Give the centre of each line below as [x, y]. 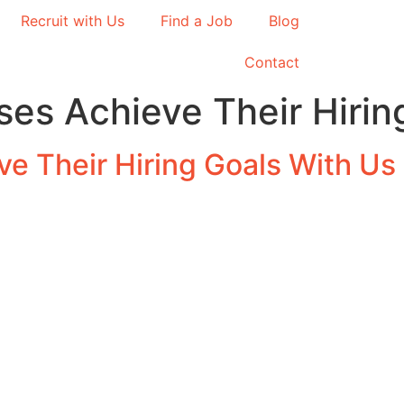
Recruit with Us [72, 21]
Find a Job [196, 21]
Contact [271, 62]
